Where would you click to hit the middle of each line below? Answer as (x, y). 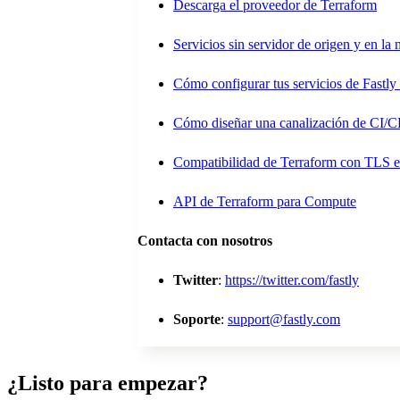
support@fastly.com (284, 320)
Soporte (197, 320)
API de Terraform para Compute (265, 202)
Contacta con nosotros (205, 241)
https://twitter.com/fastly (292, 280)
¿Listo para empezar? (108, 383)
